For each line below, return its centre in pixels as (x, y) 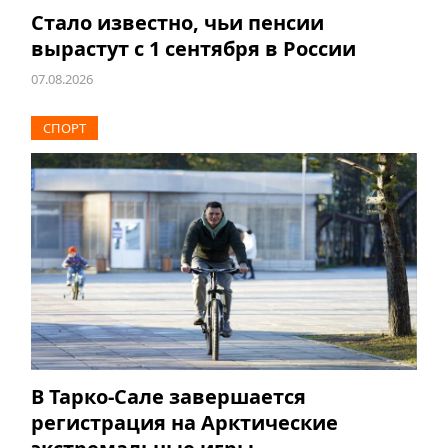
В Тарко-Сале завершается (168, 396)
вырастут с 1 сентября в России (193, 48)
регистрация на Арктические (184, 422)
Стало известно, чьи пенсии (177, 22)
